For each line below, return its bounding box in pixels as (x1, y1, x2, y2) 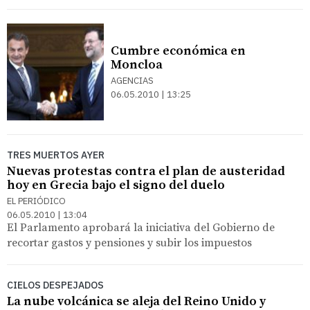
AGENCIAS (111, 74, 154, 86)
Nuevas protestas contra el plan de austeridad (7, 163, 285, 179)
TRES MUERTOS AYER (7, 148, 104, 161)
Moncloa (111, 56, 163, 73)
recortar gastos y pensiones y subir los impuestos (7, 235, 252, 250)
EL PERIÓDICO (7, 194, 66, 207)
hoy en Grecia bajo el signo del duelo (7, 176, 225, 193)
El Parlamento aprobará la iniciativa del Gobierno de (7, 220, 275, 235)
